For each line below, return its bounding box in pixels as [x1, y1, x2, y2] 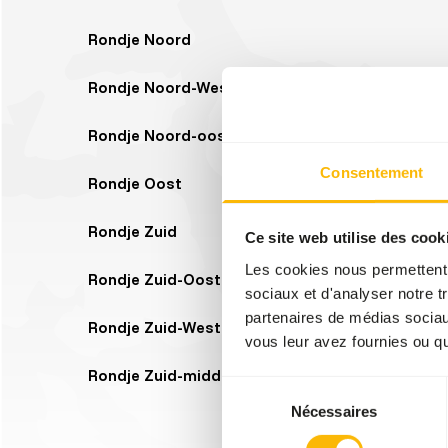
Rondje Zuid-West [88, 317, 221, 337]
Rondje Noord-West [88, 77, 235, 97]
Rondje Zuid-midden [88, 365, 239, 385]
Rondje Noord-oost [88, 125, 233, 145]
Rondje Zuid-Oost [88, 269, 221, 289]
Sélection [221, 378, 282, 396]
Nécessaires [290, 402, 378, 420]
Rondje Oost [88, 173, 182, 193]
